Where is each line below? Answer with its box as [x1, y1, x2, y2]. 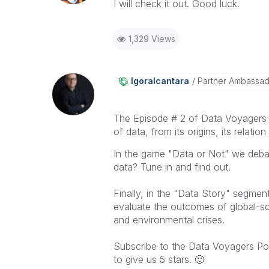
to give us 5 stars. [113, 253, 195, 265]
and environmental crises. [113, 214, 225, 226]
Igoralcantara [130, 76, 189, 86]
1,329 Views [128, 34, 175, 44]
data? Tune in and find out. [113, 161, 231, 173]
